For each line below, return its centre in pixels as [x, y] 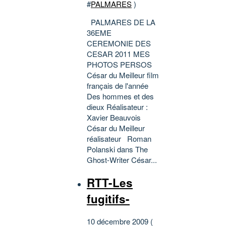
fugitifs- [108, 199]
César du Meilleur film [123, 75]
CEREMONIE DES [119, 43]
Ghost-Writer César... [122, 159]
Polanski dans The [117, 149]
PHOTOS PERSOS [119, 64]
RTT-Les [110, 182]
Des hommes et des [120, 96]
